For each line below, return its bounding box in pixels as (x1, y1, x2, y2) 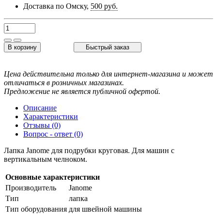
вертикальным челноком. (4, 155, 87, 164)
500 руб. (91, 2, 118, 11)
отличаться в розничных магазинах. (4, 78, 124, 87)
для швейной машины (69, 205, 142, 214)
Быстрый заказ (86, 44, 129, 51)
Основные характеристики (5, 173, 100, 182)
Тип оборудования (5, 205, 67, 214)
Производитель (5, 184, 56, 192)
